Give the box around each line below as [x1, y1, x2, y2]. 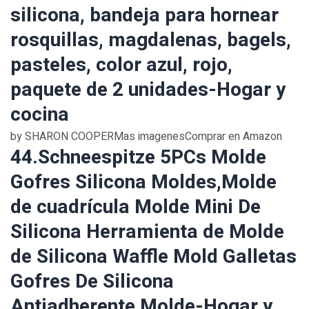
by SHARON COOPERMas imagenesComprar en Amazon [10, 128, 282, 145]
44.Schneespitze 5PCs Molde [10, 143, 266, 172]
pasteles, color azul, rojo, [10, 51, 232, 79]
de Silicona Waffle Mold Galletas [10, 243, 297, 271]
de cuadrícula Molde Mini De [10, 193, 261, 221]
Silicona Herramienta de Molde [10, 218, 284, 246]
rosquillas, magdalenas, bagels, [10, 26, 291, 54]
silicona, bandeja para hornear [10, 1, 279, 30]
